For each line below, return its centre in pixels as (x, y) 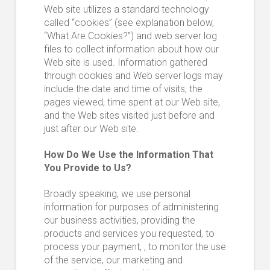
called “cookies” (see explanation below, (129, 23)
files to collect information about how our (131, 49)
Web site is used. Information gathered (125, 63)
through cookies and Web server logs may (133, 76)
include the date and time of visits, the (123, 89)
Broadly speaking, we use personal (117, 194)
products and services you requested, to (129, 234)
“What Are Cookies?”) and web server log (130, 36)
